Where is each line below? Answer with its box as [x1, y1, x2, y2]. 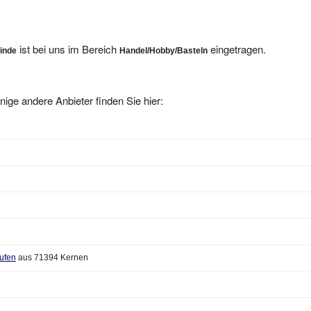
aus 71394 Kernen [15, 239, 88, 250]
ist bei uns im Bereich [17, 28, 120, 44]
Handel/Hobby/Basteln [119, 33, 208, 43]
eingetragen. [208, 28, 267, 44]
